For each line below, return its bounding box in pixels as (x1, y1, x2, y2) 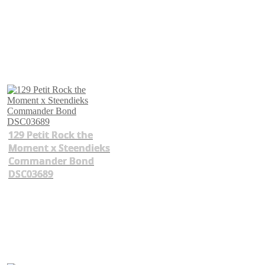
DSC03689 (8, 167, 53, 180)
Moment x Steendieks (8, 141, 110, 154)
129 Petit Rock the (8, 128, 93, 141)
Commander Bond (8, 154, 94, 167)
